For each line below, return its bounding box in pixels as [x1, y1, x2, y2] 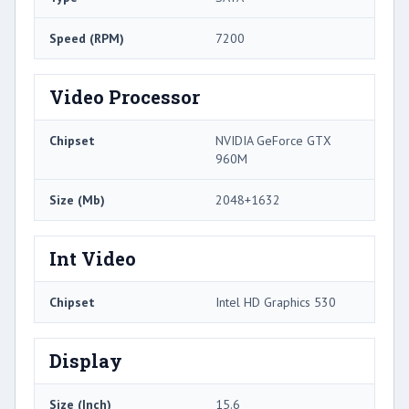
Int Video [49, 246, 136, 270]
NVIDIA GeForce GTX [215, 131, 331, 149]
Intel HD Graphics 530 [215, 293, 336, 310]
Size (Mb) [49, 191, 105, 208]
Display [49, 348, 122, 372]
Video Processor [49, 84, 200, 109]
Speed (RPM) [49, 29, 124, 47]
